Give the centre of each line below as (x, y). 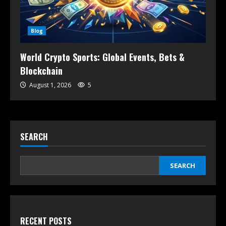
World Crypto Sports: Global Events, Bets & (102, 57)
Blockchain (41, 71)
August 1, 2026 (50, 85)
